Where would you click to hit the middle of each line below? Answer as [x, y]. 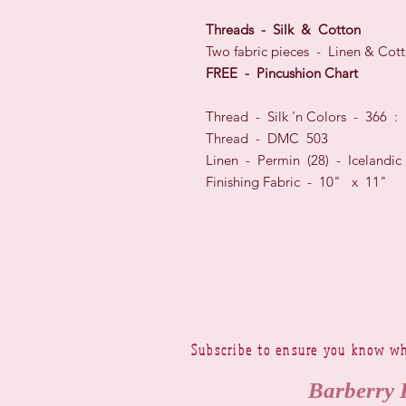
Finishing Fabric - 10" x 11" [296, 182]
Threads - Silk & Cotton [283, 30]
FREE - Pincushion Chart [282, 73]
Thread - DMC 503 [267, 139]
